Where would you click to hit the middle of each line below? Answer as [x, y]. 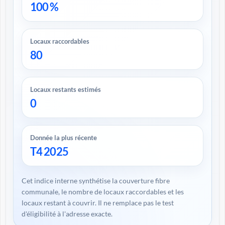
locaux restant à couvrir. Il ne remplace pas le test [98, 203]
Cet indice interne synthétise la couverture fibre [96, 181]
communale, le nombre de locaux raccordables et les [103, 192]
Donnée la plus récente [64, 138]
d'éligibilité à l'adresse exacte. [67, 214]
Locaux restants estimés [66, 89]
